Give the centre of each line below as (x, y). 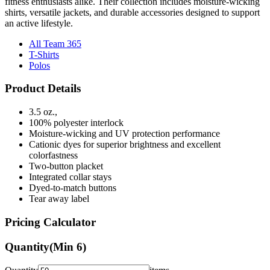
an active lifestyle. (39, 23)
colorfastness (53, 155)
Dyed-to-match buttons (73, 188)
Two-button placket (66, 166)
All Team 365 (55, 43)
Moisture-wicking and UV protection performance (124, 134)
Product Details (43, 89)
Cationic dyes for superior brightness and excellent (125, 145)
